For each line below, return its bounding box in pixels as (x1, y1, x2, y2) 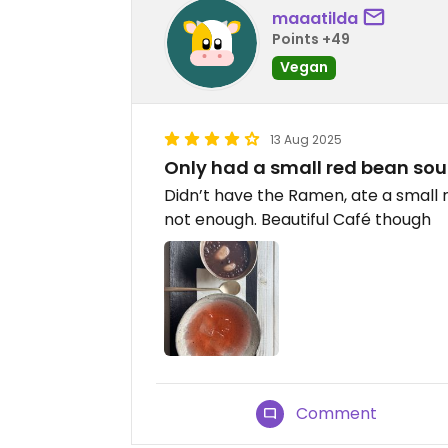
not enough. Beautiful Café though (164, 208, 431, 232)
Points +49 (272, 28, 350, 49)
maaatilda (272, 6, 358, 30)
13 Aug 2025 (270, 131, 342, 149)
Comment (296, 402, 378, 426)
